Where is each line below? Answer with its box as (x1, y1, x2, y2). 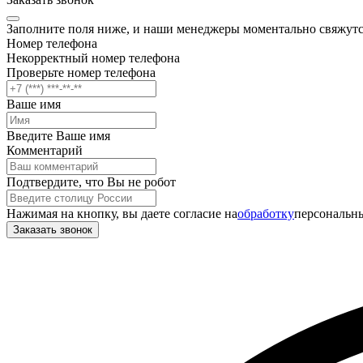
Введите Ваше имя (6, 128, 110, 143)
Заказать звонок (13, 223, 92, 236)
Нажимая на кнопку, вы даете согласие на (6, 206, 237, 220)
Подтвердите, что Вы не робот (6, 174, 176, 189)
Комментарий (6, 143, 83, 157)
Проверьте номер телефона (6, 65, 156, 79)
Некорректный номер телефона (6, 50, 180, 65)
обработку (237, 206, 294, 220)
